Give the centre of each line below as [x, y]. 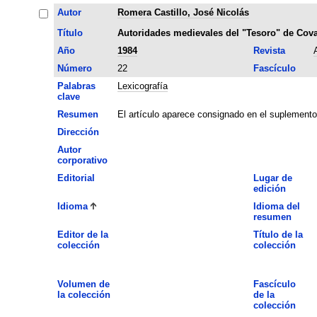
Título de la [278, 234]
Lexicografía [142, 86]
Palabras [76, 86]
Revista [269, 50]
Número [74, 68]
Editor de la [82, 234]
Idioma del [276, 206]
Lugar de [272, 178]
